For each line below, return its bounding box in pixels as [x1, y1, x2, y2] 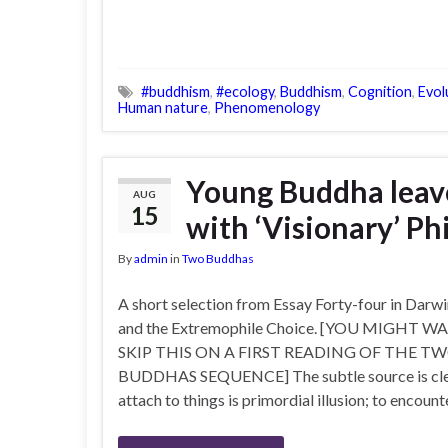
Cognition [348, 83, 412, 100]
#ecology [216, 83, 274, 100]
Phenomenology [214, 99, 320, 116]
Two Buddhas [182, 251, 254, 266]
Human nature [118, 99, 208, 116]
